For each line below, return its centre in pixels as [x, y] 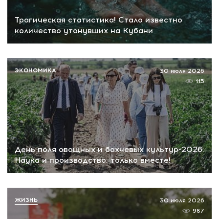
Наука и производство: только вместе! [93, 160]
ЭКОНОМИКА [35, 71]
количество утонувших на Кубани [84, 31]
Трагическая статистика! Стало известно [99, 20]
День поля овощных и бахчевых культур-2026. [109, 149]
